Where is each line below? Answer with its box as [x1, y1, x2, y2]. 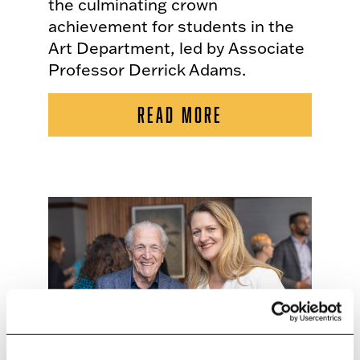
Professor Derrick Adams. [48, 58, 246, 80]
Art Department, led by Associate [48, 36, 305, 58]
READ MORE [137, 102, 223, 126]
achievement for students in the [48, 14, 294, 36]
